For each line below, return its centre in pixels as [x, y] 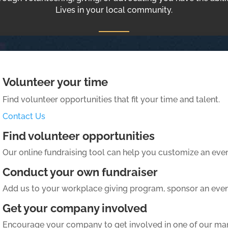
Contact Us [24, 116]
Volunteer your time [55, 82]
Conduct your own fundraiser [80, 172]
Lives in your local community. [114, 10]
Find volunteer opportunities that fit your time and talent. [111, 99]
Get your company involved [75, 208]
